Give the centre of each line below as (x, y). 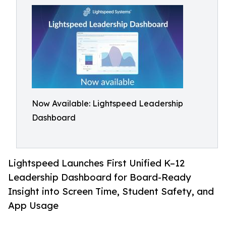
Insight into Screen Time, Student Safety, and (111, 191)
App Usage (33, 206)
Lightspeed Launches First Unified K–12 (96, 163)
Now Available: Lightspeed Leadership (107, 103)
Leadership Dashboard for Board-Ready (100, 177)
